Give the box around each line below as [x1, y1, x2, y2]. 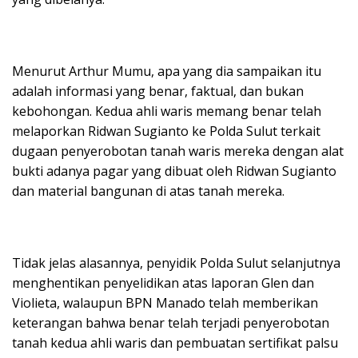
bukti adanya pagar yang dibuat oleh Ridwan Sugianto [12, 162, 336, 181]
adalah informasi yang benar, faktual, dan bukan [12, 82, 304, 101]
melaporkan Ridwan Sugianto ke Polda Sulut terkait [12, 122, 320, 141]
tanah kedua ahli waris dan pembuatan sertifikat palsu [12, 334, 338, 352]
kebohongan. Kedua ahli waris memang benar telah [12, 102, 321, 121]
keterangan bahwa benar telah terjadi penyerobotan [12, 314, 329, 332]
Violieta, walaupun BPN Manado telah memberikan [12, 294, 318, 312]
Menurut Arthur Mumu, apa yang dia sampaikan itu [12, 62, 321, 81]
